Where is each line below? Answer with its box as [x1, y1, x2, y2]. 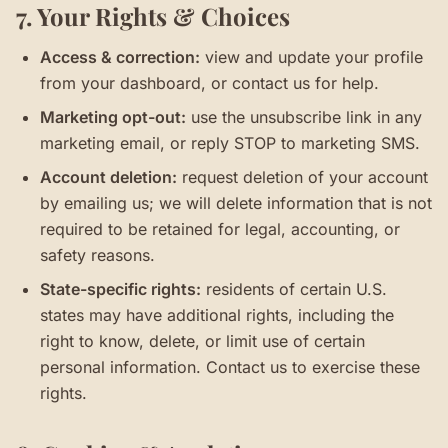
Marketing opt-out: [40, 107, 186, 127]
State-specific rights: [40, 279, 201, 299]
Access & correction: [40, 47, 200, 67]
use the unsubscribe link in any [186, 107, 422, 127]
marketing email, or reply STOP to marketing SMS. [40, 133, 420, 153]
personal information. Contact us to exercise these [40, 357, 420, 377]
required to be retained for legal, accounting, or [40, 219, 400, 239]
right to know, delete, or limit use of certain [40, 331, 365, 351]
